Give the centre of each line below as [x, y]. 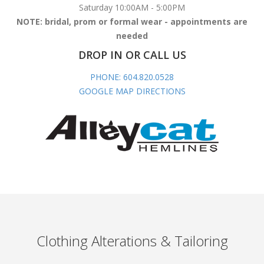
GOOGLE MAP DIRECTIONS [132, 91]
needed [132, 35]
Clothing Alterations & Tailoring [132, 240]
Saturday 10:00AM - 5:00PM [132, 7]
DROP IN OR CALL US [132, 55]
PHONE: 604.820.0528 [132, 77]
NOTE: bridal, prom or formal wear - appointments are [132, 21]
